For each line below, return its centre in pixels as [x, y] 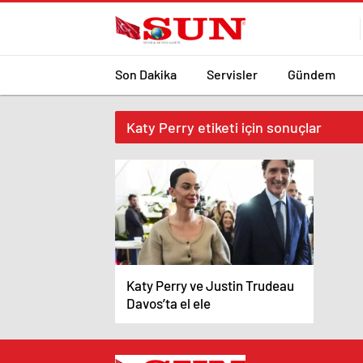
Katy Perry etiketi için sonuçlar [224, 127]
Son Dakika [146, 74]
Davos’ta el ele [169, 303]
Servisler [232, 74]
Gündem [312, 74]
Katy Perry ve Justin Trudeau [210, 285]
